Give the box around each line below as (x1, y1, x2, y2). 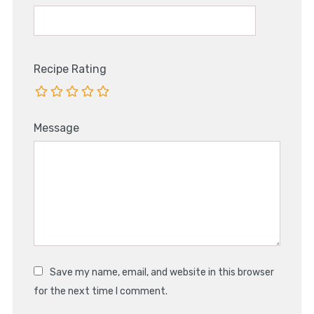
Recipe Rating (33, 62, 107, 76)
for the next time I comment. (33, 285, 168, 297)
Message (33, 121, 79, 135)
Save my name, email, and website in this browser (49, 266, 274, 278)
